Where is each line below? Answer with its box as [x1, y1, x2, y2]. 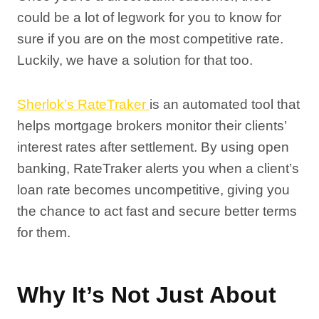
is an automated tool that [150, 97, 300, 112]
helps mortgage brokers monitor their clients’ [17, 118, 286, 133]
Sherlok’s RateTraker [17, 97, 150, 112]
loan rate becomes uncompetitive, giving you [17, 182, 290, 197]
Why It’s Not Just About [17, 282, 276, 308]
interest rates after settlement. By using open [17, 140, 289, 155]
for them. [17, 225, 74, 240]
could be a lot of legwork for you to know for [17, 10, 281, 25]
